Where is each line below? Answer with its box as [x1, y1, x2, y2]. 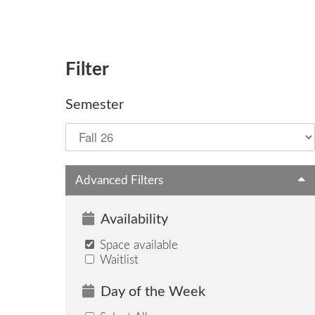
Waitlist [96, 254, 139, 266]
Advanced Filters [75, 174, 164, 186]
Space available [96, 239, 178, 252]
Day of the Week [100, 284, 205, 299]
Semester [65, 98, 124, 112]
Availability [100, 212, 168, 227]
